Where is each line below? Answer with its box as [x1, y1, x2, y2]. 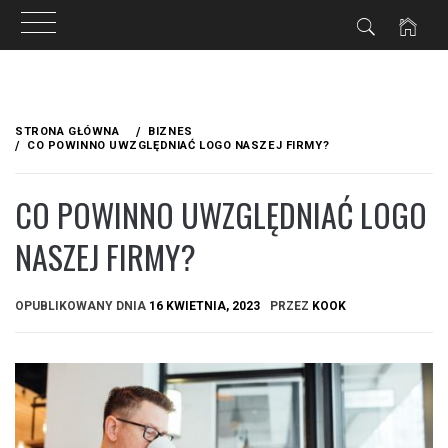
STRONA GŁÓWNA [15, 125, 120, 138]
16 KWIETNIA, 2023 [149, 298, 260, 313]
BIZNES [148, 125, 193, 138]
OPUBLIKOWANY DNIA [15, 298, 149, 313]
